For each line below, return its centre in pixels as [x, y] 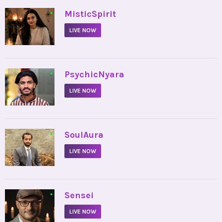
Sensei [79, 195]
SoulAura [84, 135]
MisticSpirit [90, 14]
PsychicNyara [94, 75]
